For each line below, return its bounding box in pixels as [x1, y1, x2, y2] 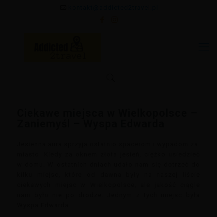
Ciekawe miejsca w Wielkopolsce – [17, 107, 198, 119]
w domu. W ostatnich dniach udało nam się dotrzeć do [17, 161, 200, 168]
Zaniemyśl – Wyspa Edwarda [17, 118, 165, 130]
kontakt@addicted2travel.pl [68, 4, 159, 11]
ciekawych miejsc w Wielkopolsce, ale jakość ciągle [17, 181, 200, 188]
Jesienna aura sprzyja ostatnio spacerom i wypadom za [17, 140, 200, 148]
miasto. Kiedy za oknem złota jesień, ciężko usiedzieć [17, 151, 200, 158]
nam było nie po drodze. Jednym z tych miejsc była [17, 191, 200, 199]
